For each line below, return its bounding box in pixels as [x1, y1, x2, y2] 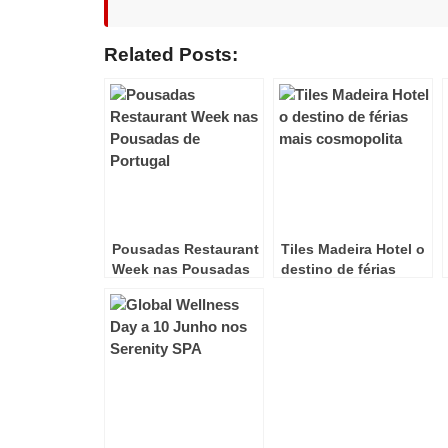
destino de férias [281, 260, 396, 277]
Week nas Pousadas [112, 260, 250, 277]
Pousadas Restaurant [112, 240, 259, 257]
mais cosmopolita [281, 280, 402, 297]
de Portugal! [112, 280, 196, 297]
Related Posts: [104, 43, 238, 65]
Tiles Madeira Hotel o [281, 240, 425, 257]
